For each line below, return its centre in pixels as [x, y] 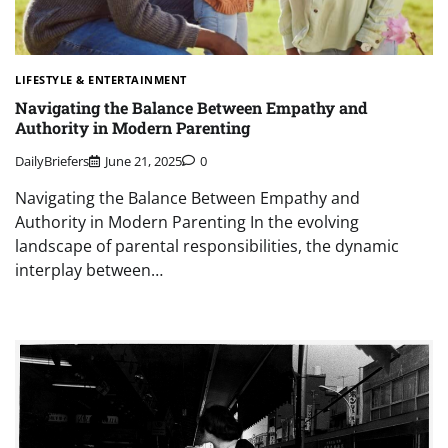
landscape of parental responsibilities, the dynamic [207, 245]
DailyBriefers [52, 160]
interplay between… [89, 269]
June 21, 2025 [143, 160]
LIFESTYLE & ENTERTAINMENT [101, 80]
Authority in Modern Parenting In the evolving [187, 221]
